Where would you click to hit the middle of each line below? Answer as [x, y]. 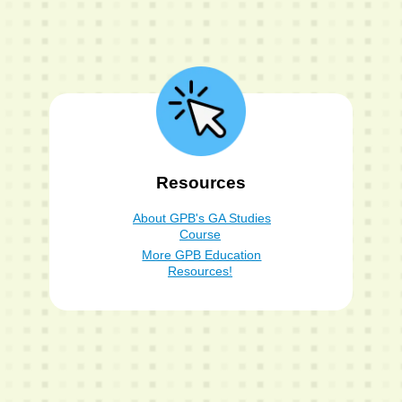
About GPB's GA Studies [201, 218]
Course [201, 234]
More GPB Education [202, 254]
